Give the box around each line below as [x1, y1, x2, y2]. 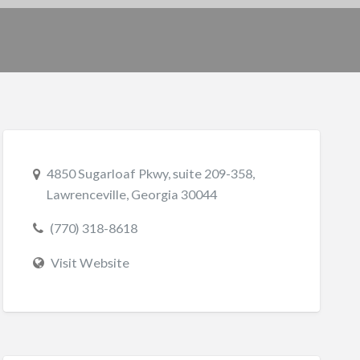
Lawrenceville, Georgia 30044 [46, 186, 217, 202]
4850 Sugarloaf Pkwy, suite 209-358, [46, 165, 255, 181]
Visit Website [50, 254, 129, 270]
